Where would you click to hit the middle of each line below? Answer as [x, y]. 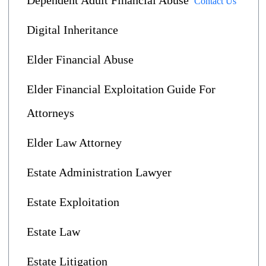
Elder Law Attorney [74, 142]
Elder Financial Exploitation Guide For [121, 89]
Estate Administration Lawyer [99, 172]
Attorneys [50, 113]
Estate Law [53, 232]
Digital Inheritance [72, 30]
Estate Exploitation [73, 202]
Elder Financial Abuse [80, 59]
